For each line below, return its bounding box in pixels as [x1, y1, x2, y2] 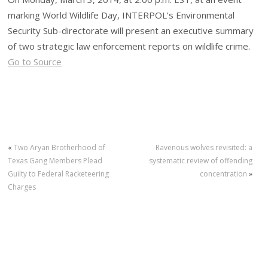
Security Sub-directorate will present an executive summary [8, 25, 254, 37]
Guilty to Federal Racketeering [8, 168, 109, 179]
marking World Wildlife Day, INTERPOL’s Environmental [8, 9, 235, 22]
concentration [199, 168, 247, 179]
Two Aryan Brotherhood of [14, 142, 106, 153]
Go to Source [8, 56, 62, 68]
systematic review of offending [148, 155, 252, 166]
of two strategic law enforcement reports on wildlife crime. [8, 40, 251, 53]
